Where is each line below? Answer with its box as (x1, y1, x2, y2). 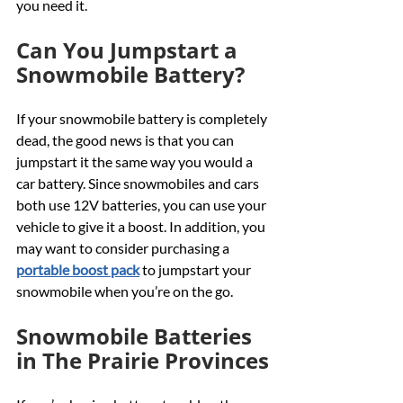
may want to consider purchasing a (16, 238, 232, 256)
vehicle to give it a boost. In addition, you (16, 217, 268, 235)
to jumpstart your (139, 260, 254, 278)
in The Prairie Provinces (16, 345, 269, 375)
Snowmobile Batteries (16, 320, 257, 351)
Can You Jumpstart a (16, 34, 243, 65)
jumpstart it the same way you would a (16, 152, 255, 170)
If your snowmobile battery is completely (16, 109, 270, 127)
